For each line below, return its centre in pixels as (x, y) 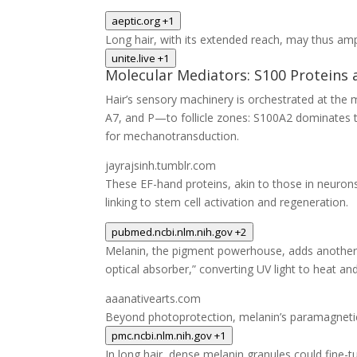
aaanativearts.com (153, 298)
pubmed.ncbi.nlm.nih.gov (172, 232)
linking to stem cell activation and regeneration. (227, 202)
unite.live (133, 58)
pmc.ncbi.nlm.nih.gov (162, 335)
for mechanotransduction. (172, 136)
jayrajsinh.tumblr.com (161, 165)
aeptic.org (136, 21)
